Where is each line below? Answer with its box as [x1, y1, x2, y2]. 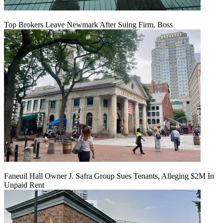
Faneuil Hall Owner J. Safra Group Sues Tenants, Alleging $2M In [4, 172, 214, 181]
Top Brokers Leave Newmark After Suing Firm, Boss [4, 20, 173, 29]
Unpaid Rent [4, 181, 44, 190]
